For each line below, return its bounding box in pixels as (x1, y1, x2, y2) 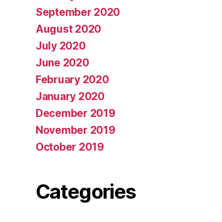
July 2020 (36, 40, 86, 53)
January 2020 (36, 90, 105, 103)
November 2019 (36, 124, 115, 137)
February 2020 (36, 73, 109, 86)
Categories (36, 179, 136, 204)
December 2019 (36, 107, 115, 120)
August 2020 (36, 23, 102, 36)
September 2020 (36, 6, 120, 19)
